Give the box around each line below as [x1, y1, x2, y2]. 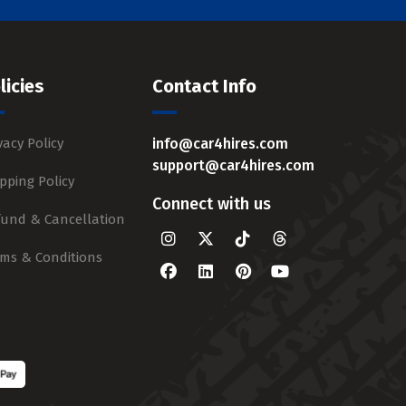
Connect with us [152, 194, 271, 214]
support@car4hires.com [152, 157, 314, 174]
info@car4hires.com [152, 135, 288, 152]
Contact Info [152, 75, 256, 97]
